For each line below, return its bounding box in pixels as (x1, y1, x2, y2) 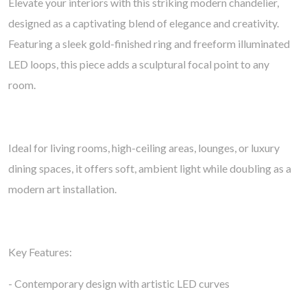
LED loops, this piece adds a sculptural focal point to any (8, 58, 269, 71)
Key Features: (8, 245, 76, 258)
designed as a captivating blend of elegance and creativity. (8, 16, 279, 29)
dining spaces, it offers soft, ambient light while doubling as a (8, 162, 291, 175)
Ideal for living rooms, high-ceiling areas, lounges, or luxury (8, 141, 280, 154)
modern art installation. (8, 182, 121, 195)
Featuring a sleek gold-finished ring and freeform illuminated (8, 37, 290, 50)
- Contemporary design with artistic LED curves (8, 277, 234, 290)
